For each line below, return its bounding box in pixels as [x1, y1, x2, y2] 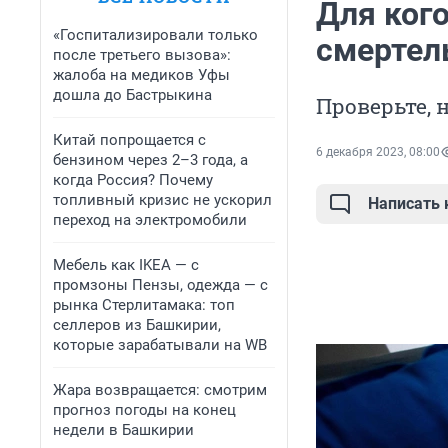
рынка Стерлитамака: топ [53, 296, 235, 314]
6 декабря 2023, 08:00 [316, 145, 440, 160]
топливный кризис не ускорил [53, 191, 272, 209]
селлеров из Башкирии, [53, 316, 221, 334]
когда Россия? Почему [53, 171, 213, 189]
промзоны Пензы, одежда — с [53, 276, 268, 294]
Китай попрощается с [53, 131, 206, 149]
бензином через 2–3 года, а [53, 151, 248, 169]
